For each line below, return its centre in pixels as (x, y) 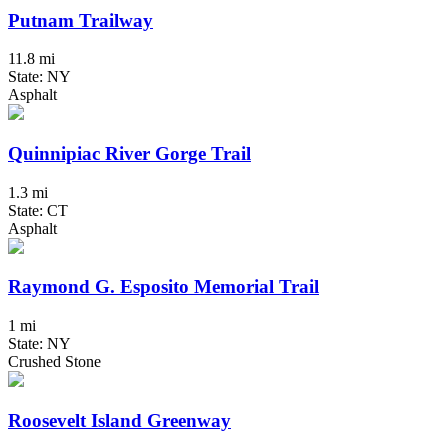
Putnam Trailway (80, 20)
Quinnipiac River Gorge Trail (129, 154)
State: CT (38, 210)
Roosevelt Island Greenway (119, 420)
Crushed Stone (54, 362)
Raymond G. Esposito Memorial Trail (163, 287)
